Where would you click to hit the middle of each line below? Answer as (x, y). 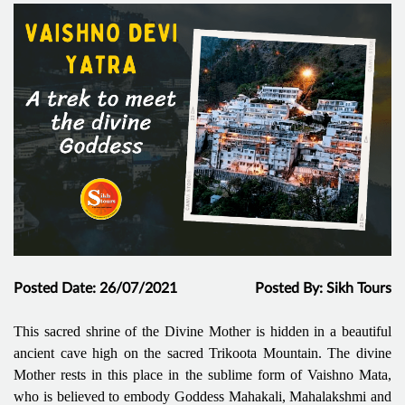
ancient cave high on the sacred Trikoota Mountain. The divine (202, 353)
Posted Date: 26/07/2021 (95, 288)
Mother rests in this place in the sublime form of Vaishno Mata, (202, 374)
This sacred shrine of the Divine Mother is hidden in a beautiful (202, 331)
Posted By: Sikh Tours (323, 288)
